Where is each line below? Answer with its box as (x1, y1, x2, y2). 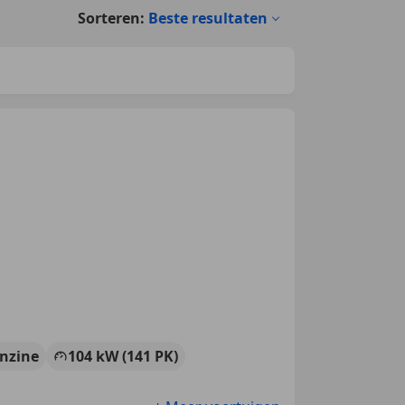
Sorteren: (78, 7, 145, 28)
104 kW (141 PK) (68, 345, 178, 366)
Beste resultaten (148, 7, 268, 28)
